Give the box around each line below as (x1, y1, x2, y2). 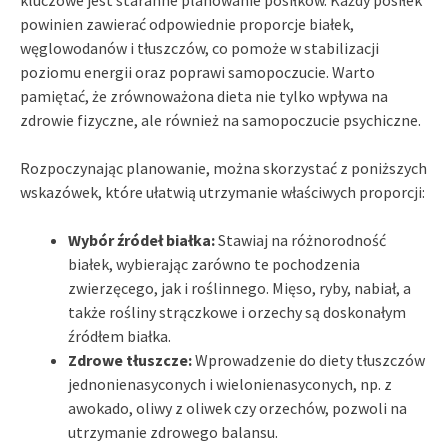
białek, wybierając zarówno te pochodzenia (68, 253, 360, 274)
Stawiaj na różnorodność (215, 229, 386, 250)
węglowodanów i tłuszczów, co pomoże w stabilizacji (20, 37, 379, 58)
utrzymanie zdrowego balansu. (68, 421, 278, 442)
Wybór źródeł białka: (68, 229, 215, 250)
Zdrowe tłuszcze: (68, 349, 192, 370)
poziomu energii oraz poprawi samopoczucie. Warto (20, 61, 375, 82)
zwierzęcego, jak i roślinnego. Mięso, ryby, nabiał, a (68, 277, 411, 298)
